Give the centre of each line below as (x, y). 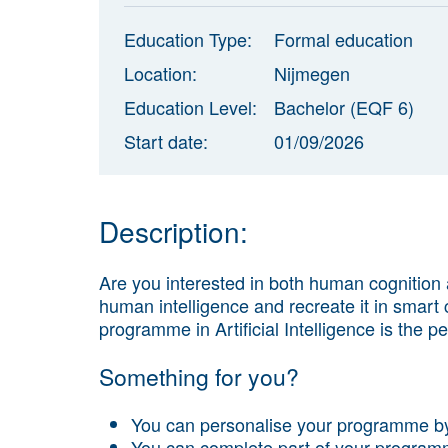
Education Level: (190, 106)
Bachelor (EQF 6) (344, 106)
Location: (160, 72)
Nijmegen (312, 72)
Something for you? (199, 377)
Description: (173, 230)
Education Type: (188, 38)
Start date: (166, 140)
